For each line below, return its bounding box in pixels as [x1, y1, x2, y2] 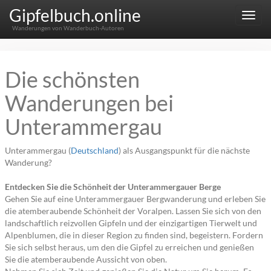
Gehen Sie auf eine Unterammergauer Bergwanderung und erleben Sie [5, 194, 266, 204]
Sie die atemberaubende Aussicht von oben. [5, 254, 167, 264]
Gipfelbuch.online [9, 5, 141, 25]
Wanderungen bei [5, 90, 174, 116]
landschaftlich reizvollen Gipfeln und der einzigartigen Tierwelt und [5, 218, 257, 228]
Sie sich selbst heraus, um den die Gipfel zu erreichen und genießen [5, 242, 254, 252]
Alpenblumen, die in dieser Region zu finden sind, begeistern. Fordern [5, 230, 263, 240]
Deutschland [71, 145, 119, 155]
